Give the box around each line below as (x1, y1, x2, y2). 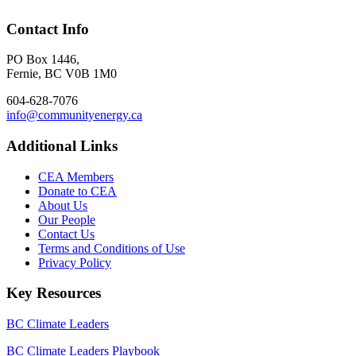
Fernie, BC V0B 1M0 (6, 67, 117, 81)
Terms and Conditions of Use (38, 241, 185, 255)
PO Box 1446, (6, 52, 79, 67)
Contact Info (6, 20, 89, 37)
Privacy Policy (38, 255, 111, 269)
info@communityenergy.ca (6, 108, 142, 122)
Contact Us (38, 226, 95, 241)
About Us (38, 198, 87, 212)
